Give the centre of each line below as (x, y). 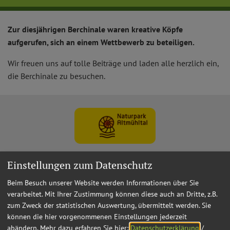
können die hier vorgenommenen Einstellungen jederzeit (97, 216)
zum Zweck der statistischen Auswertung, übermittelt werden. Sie (109, 205)
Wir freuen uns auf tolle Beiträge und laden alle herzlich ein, (113, 63)
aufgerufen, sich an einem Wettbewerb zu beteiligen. (101, 42)
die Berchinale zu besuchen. (56, 76)
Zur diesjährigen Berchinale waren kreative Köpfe (95, 29)
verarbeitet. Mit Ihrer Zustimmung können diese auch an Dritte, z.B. (112, 194)
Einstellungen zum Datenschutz (80, 165)
